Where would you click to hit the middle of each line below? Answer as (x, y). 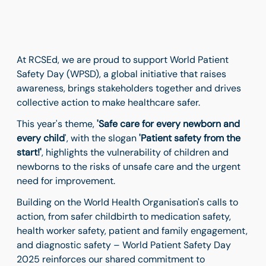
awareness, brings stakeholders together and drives (129, 88)
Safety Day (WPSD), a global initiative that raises (121, 74)
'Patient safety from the (190, 138)
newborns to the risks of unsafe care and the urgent (129, 167)
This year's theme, (57, 124)
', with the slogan (102, 138)
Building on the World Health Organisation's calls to (127, 202)
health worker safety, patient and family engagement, (132, 231)
